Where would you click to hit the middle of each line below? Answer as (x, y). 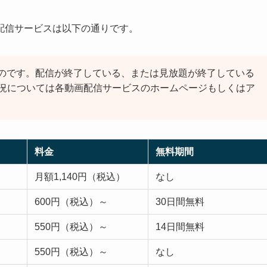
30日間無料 (180, 202)
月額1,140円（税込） (80, 177)
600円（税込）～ (71, 202)
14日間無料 (180, 227)
